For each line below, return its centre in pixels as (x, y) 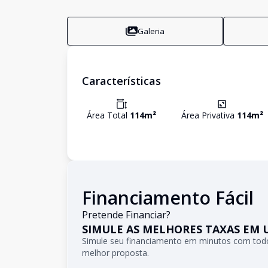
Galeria (151, 31)
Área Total (108, 115)
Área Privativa (209, 115)
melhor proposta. (115, 253)
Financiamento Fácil (168, 198)
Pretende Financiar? (126, 215)
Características (121, 81)
